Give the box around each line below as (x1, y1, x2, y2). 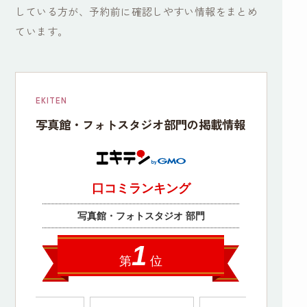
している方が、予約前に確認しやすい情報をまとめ (15, 4, 258, 19)
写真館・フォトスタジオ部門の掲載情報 (36, 116, 246, 134)
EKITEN (36, 95, 68, 106)
